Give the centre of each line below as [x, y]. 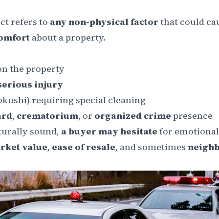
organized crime [133, 115]
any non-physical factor [104, 22]
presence [192, 115]
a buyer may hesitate [109, 131]
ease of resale [84, 147]
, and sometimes [152, 147]
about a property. [69, 37]
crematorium [47, 115]
